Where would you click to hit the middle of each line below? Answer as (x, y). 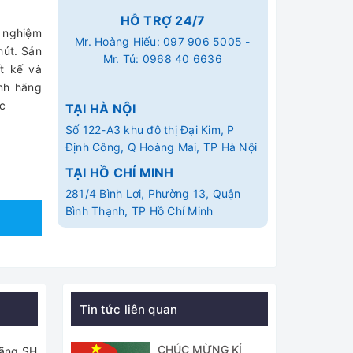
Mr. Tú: (123, 58)
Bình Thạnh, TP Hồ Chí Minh (139, 210)
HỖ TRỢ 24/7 (163, 20)
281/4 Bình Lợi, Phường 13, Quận (153, 193)
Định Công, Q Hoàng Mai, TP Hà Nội (161, 147)
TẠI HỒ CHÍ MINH (119, 172)
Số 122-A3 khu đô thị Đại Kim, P (150, 129)
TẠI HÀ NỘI (100, 108)
